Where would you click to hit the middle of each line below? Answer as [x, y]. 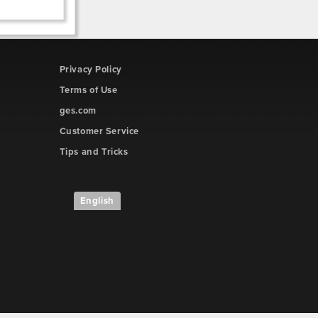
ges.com [78, 111]
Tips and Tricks [94, 152]
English [97, 201]
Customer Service [99, 131]
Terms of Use [88, 90]
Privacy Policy [91, 70]
